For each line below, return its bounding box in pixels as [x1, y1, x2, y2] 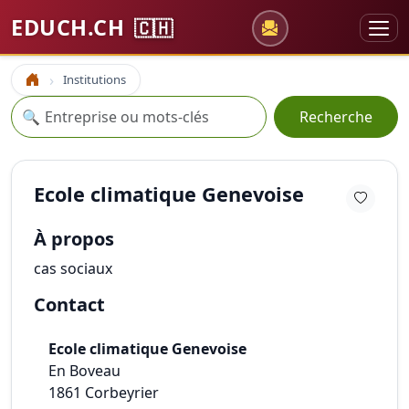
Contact [34, 292, 105, 317]
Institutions [63, 71, 126, 88]
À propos [34, 226, 114, 251]
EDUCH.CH [11, 13, 131, 42]
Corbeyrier [85, 383, 159, 403]
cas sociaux [34, 258, 112, 278]
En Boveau [48, 361, 121, 381]
